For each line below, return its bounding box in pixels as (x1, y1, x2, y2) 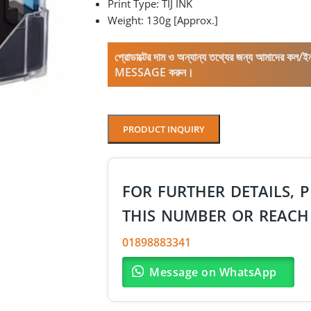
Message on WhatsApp (149, 264, 277, 280)
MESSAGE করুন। (114, 65, 194, 80)
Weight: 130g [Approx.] (107, 13, 218, 27)
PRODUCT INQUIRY (122, 123, 205, 135)
